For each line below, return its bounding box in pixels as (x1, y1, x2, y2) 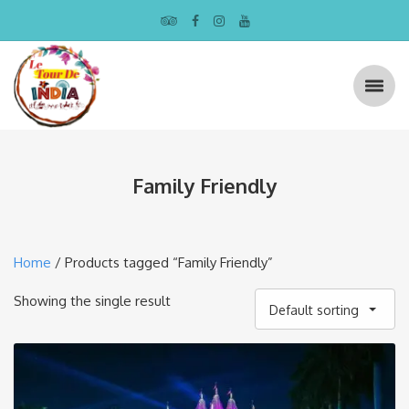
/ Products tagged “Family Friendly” (51, 254, 273, 272)
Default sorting (269, 302, 359, 319)
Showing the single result (14, 292, 171, 310)
